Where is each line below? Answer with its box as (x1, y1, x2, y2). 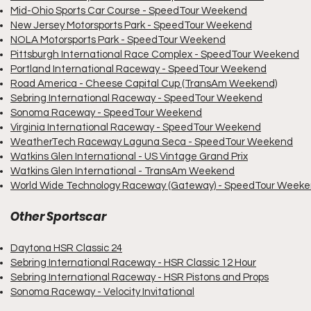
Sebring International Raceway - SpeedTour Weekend (10, 93, 262, 103)
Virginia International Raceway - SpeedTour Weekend (10, 122, 261, 133)
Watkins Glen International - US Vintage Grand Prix (10, 151, 248, 162)
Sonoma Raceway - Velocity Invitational (10, 287, 194, 297)
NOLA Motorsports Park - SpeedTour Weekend (10, 35, 226, 45)
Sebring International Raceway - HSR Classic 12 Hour (10, 258, 256, 268)
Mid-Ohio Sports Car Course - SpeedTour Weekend (10, 6, 247, 16)
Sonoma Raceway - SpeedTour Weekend (10, 108, 202, 118)
